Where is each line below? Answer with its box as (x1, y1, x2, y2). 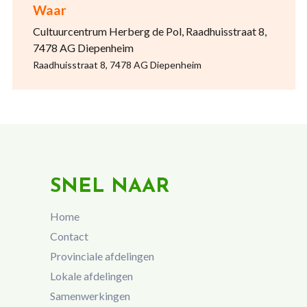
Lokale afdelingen (49, 269, 133, 282)
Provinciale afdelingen (49, 249, 154, 262)
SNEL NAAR (49, 177, 169, 197)
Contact (49, 230, 88, 243)
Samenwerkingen (49, 288, 130, 302)
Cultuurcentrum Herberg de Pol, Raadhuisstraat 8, (32, 25, 267, 38)
